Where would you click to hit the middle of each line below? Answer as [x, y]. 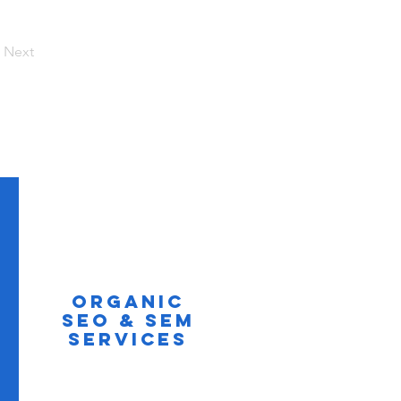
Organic [128, 301]
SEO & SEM [128, 320]
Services [128, 339]
